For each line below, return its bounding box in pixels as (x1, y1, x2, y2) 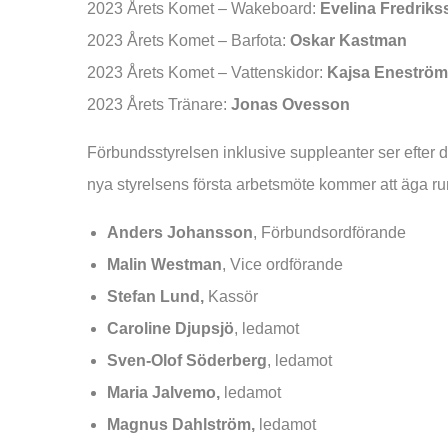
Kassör (208, 287, 374, 305)
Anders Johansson (107, 223, 253, 241)
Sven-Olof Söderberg (107, 351, 267, 369)
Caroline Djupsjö (107, 319, 234, 337)
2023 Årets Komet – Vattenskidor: (87, 63, 327, 81)
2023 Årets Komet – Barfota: (87, 31, 290, 49)
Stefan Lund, (107, 287, 208, 305)
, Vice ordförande (222, 255, 343, 273)
